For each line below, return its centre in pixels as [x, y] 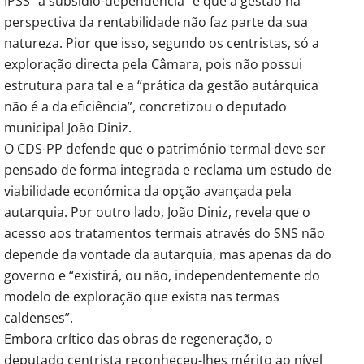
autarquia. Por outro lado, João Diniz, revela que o [157, 212]
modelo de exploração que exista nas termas [142, 297]
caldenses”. [39, 318]
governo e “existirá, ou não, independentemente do [162, 276]
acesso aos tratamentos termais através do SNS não [165, 234]
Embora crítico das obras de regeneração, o [139, 339]
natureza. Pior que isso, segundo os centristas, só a [162, 43]
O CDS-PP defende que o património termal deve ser [165, 149]
